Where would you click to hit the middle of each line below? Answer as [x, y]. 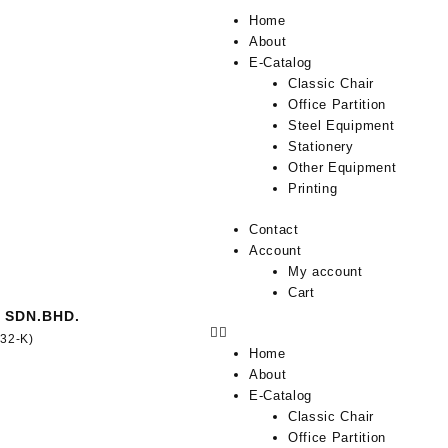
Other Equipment [342, 167]
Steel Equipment [341, 125]
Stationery [320, 146]
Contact [273, 229]
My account [325, 271]
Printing [312, 188]
